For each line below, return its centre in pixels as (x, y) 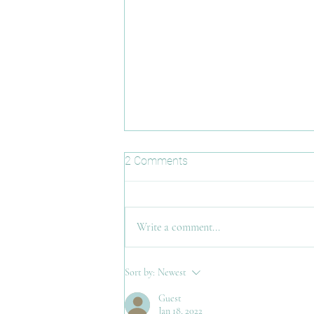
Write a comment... (178, 227)
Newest (172, 273)
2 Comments (156, 161)
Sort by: (140, 273)
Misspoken (171, 209)
